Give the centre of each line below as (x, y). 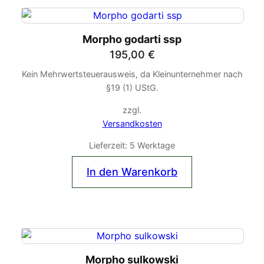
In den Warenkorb (132, 172)
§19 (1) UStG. (132, 88)
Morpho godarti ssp (132, 39)
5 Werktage (152, 146)
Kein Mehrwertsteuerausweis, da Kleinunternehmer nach (132, 74)
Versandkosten (132, 123)
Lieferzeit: (109, 146)
